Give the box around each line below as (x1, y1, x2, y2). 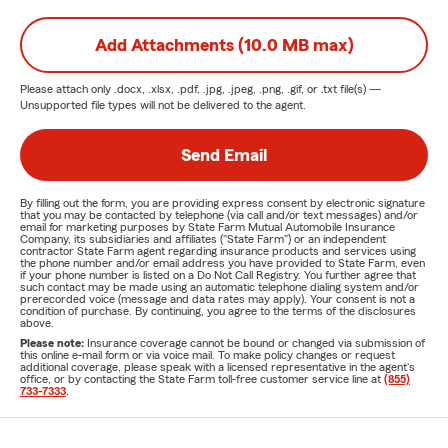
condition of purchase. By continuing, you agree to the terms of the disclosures (20, 305, 416, 317)
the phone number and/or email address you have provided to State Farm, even (20, 257, 425, 269)
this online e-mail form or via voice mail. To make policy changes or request (20, 349, 395, 361)
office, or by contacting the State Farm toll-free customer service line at (20, 373, 384, 385)
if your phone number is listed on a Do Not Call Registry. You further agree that (20, 269, 416, 281)
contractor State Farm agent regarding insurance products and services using (20, 245, 416, 257)
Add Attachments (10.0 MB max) (94, 36, 354, 54)
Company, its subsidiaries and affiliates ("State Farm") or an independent (20, 233, 386, 245)
